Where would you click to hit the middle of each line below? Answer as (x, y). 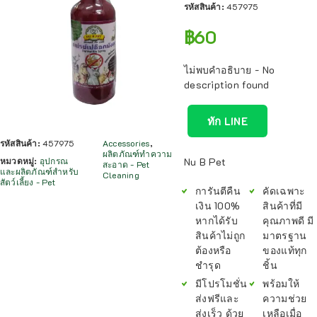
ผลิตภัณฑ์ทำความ (137, 153)
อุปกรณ (54, 160)
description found (226, 85)
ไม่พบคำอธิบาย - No (229, 70)
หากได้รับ (216, 220)
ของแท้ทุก (285, 250)
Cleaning (121, 174)
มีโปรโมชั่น (221, 283)
